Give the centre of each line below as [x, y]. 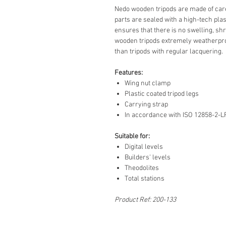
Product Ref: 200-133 [145, 200]
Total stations [145, 179]
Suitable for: [132, 136]
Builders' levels [148, 158]
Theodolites [142, 168]
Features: [129, 73]
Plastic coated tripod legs [162, 94]
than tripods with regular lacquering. [169, 52]
